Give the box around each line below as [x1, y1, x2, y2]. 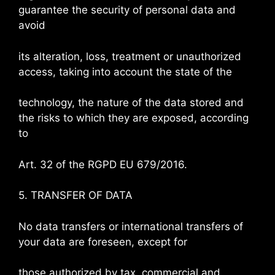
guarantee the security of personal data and [18, 4, 236, 16]
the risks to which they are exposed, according [18, 112, 249, 124]
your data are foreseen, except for [18, 235, 187, 248]
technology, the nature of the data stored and [18, 96, 244, 109]
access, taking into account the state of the [18, 65, 232, 78]
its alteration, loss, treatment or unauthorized [18, 50, 241, 63]
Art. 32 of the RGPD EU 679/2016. [18, 158, 187, 171]
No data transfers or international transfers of [18, 220, 243, 233]
